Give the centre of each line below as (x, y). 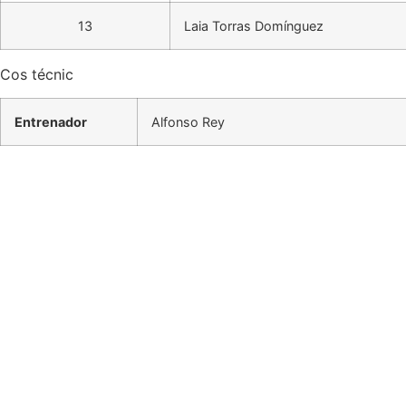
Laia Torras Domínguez (254, 25)
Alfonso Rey (188, 122)
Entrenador (51, 122)
